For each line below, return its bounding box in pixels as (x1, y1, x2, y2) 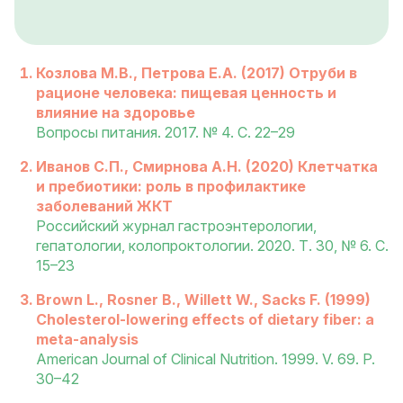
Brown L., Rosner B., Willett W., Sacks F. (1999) (36, 291, 371, 309)
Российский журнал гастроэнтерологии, (36, 217, 317, 236)
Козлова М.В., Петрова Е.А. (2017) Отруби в (36, 64, 357, 83)
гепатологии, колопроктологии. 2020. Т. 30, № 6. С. (36, 237, 389, 255)
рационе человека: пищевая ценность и (36, 84, 336, 103)
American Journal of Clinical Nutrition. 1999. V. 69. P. (36, 350, 375, 369)
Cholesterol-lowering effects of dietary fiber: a (36, 310, 374, 329)
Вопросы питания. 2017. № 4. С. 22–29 (36, 123, 295, 142)
